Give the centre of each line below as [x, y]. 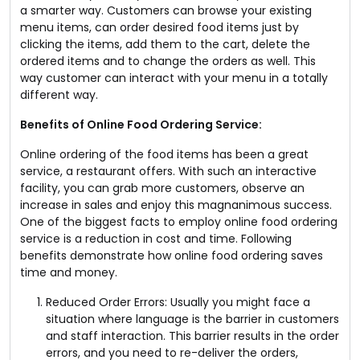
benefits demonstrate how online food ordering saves [172, 256]
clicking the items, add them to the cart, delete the [165, 44]
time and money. [69, 272]
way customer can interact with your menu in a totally [174, 78]
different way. [59, 95]
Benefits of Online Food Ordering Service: [141, 125]
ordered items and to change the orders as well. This [168, 61]
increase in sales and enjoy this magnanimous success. [176, 205]
